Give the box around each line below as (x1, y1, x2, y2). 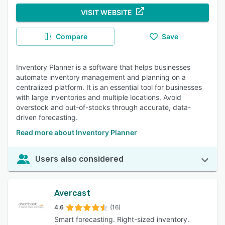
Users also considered (35, 154, 124, 164)
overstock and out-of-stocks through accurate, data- (16, 103, 191, 111)
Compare (55, 32, 87, 41)
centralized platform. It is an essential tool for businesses (16, 83, 202, 91)
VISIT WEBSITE (81, 8, 132, 17)
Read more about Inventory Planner (16, 128, 137, 137)
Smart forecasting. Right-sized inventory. (54, 215, 189, 223)
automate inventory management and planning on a (16, 73, 186, 81)
